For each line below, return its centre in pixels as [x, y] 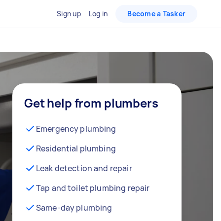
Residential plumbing [76, 148]
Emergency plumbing [76, 129]
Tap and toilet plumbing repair [93, 188]
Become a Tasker [156, 14]
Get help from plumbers [91, 103]
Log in [98, 14]
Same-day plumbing [74, 208]
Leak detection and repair [84, 168]
